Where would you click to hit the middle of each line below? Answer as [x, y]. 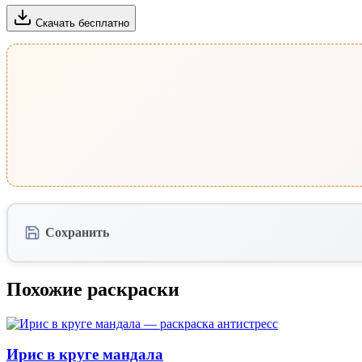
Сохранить [77, 232]
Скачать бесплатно [82, 23]
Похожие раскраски [93, 289]
